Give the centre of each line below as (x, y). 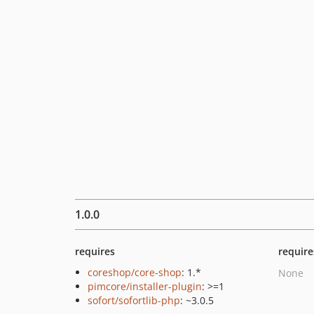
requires (95, 251)
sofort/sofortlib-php (134, 300)
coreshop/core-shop (135, 272)
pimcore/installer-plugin (145, 286)
